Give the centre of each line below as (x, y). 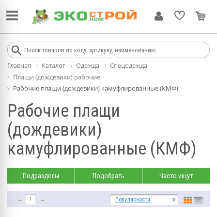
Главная (19, 65)
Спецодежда (129, 65)
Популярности (133, 199)
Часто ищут (176, 176)
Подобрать (108, 176)
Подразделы (41, 176)
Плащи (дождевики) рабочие (57, 77)
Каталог (54, 65)
